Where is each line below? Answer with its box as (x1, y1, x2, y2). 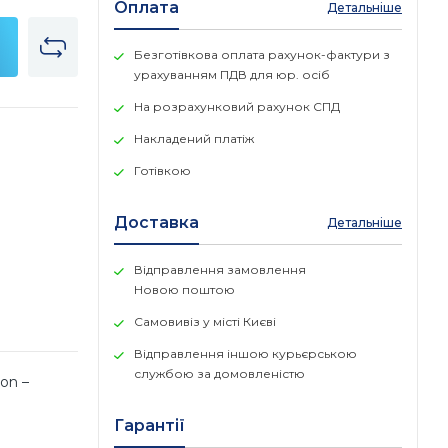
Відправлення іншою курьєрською (134, 346, 357, 361)
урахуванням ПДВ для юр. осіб (134, 67, 330, 82)
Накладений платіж (134, 131, 254, 146)
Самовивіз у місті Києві (134, 314, 276, 329)
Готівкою (134, 163, 191, 178)
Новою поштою (134, 282, 235, 297)
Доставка (114, 213, 199, 232)
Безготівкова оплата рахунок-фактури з (134, 47, 390, 62)
